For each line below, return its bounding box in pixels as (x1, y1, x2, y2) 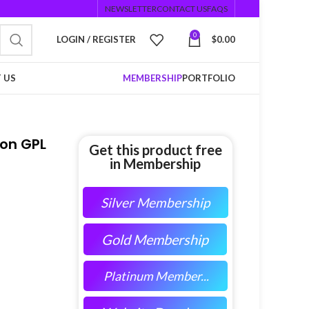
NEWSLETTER (105, 3, 157, 14)
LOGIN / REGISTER (57, 34, 136, 45)
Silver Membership (100, 195, 210, 210)
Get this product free (88, 141, 222, 158)
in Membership (110, 155, 201, 172)
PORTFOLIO (182, 72, 235, 83)
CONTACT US (157, 3, 207, 14)
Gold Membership (101, 231, 209, 248)
